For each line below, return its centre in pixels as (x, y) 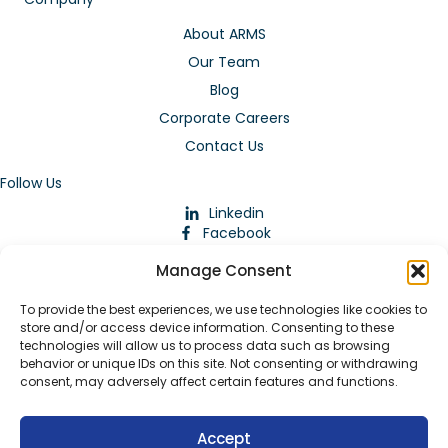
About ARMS (224, 33)
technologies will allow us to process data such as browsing (205, 345)
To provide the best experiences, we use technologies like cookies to (223, 309)
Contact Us (224, 145)
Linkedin (236, 212)
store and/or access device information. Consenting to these (207, 327)
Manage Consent (224, 270)
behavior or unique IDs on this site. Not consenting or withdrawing (219, 363)
